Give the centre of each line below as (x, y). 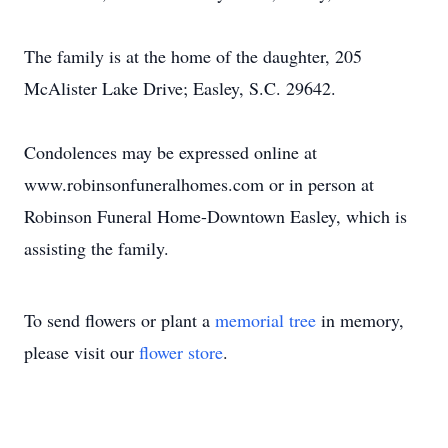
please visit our (81, 352)
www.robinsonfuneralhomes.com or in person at (199, 184)
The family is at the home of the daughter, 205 (193, 56)
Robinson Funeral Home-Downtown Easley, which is (215, 216)
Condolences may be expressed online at (170, 152)
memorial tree (265, 320)
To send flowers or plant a (119, 320)
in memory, (360, 320)
